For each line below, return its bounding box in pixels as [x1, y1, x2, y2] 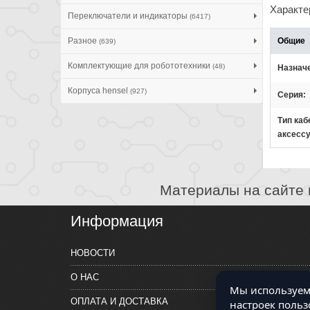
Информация [71, 212, 163, 230]
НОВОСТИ [71, 248, 115, 259]
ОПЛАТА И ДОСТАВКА [71, 296, 168, 307]
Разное [68, 35, 99, 46]
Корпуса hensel [68, 85, 130, 95]
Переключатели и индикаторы [68, 10, 190, 21]
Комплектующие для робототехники [68, 60, 212, 71]
